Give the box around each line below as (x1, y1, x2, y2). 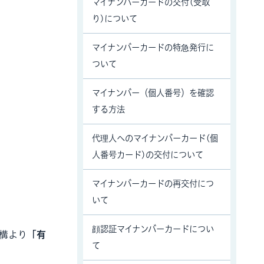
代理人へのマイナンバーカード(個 (92, 134, 218, 143)
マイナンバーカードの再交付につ (92, 179, 214, 188)
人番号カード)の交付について (92, 150, 203, 159)
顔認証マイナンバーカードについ (92, 225, 214, 233)
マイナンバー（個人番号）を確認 (92, 88, 214, 97)
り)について (92, 14, 137, 23)
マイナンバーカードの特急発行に (92, 43, 214, 52)
